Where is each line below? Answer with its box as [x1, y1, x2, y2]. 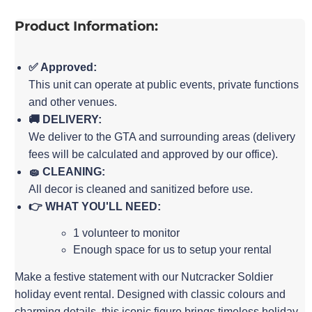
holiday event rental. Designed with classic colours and [15, 288, 286, 300]
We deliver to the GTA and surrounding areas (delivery [29, 130, 296, 143]
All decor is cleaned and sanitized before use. [29, 182, 253, 195]
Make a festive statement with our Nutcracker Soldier [15, 270, 274, 283]
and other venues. [29, 95, 118, 108]
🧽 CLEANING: [29, 165, 106, 178]
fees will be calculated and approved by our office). [29, 148, 279, 160]
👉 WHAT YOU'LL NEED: [29, 200, 162, 212]
